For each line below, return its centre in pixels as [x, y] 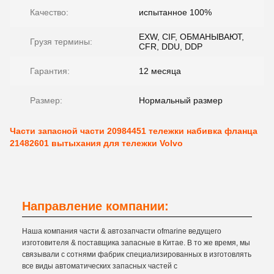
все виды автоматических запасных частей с [100, 266]
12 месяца [160, 71]
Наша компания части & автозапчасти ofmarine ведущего [122, 231]
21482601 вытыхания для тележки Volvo [96, 143]
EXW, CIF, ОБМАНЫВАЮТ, [191, 37]
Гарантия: [50, 71]
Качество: [49, 12]
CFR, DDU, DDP [171, 46]
